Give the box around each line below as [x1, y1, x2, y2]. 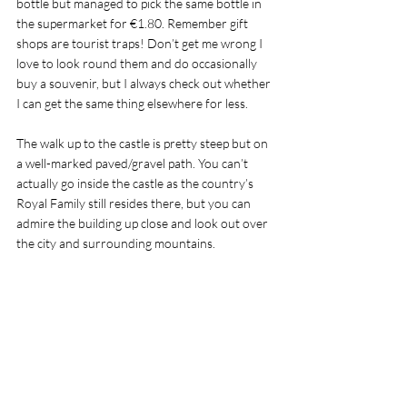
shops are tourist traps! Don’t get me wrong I [16, 35, 265, 51]
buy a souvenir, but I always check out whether [16, 75, 273, 91]
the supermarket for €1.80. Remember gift [16, 15, 251, 31]
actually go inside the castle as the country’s [16, 175, 256, 191]
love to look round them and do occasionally [16, 55, 260, 71]
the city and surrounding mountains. [16, 235, 218, 251]
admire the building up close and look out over [16, 215, 271, 231]
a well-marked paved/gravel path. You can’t [16, 155, 251, 171]
